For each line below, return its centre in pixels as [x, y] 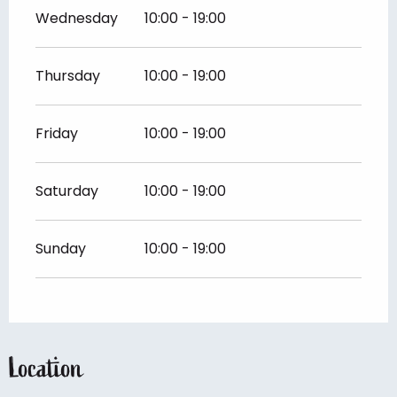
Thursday [68, 75]
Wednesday [77, 18]
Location [46, 368]
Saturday [67, 191]
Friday [57, 133]
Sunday [61, 248]
